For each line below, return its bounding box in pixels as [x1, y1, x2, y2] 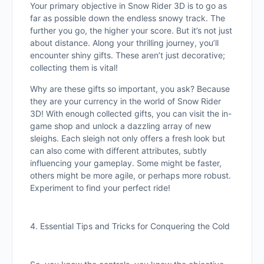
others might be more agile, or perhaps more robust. [30, 170, 231, 180]
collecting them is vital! [30, 62, 118, 72]
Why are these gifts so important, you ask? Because [30, 84, 230, 94]
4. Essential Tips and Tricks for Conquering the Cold [30, 221, 230, 231]
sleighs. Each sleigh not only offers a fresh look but [30, 133, 225, 143]
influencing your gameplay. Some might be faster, [30, 158, 222, 168]
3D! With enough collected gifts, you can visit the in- [30, 108, 232, 118]
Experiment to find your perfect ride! [30, 183, 170, 193]
